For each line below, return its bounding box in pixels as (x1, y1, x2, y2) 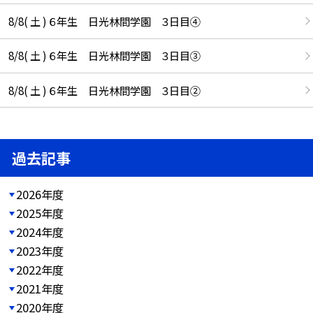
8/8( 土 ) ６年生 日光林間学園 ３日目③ (8, 48, 201, 64)
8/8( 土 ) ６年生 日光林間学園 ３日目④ (8, 13, 201, 29)
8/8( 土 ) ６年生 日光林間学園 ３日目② (8, 82, 201, 98)
